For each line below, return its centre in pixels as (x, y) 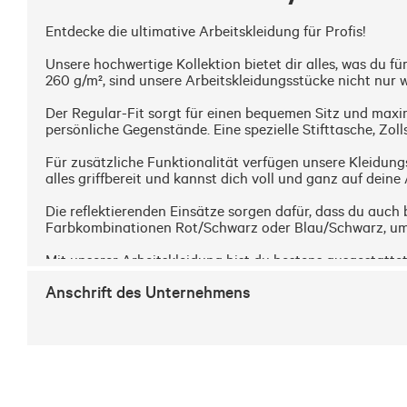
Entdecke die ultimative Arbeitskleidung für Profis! (206, 31)
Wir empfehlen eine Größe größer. (152, 309)
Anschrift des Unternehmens (148, 292)
